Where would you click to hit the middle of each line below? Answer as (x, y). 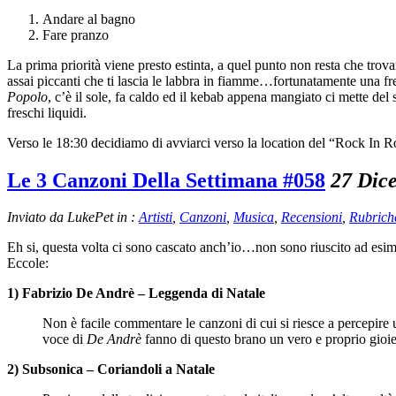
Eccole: (28, 263)
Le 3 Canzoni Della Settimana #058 (166, 180)
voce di (65, 339)
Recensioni (312, 217)
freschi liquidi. (47, 112)
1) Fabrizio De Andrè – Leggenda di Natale (136, 293)
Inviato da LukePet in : (73, 217)
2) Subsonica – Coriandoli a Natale (111, 369)
